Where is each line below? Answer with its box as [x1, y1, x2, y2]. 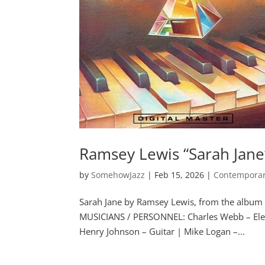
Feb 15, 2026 [154, 169, 205, 181]
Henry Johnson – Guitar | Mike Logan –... [79, 225, 245, 238]
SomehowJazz [91, 169, 146, 181]
